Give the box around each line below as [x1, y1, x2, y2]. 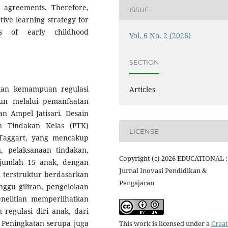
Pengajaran [119, 178, 154, 188]
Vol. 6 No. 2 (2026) [129, 31, 191, 41]
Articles [129, 84, 156, 95]
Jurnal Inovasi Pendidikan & [119, 166, 207, 176]
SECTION [129, 58, 160, 66]
